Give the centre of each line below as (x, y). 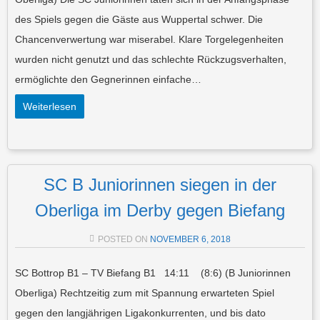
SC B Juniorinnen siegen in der (160, 184)
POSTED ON (124, 239)
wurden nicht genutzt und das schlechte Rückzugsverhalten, (151, 59)
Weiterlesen (50, 106)
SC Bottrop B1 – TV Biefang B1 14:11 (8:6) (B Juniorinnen (153, 272)
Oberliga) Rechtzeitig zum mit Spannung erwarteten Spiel (145, 292)
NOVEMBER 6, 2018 (190, 239)
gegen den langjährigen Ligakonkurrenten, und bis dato (140, 312)
